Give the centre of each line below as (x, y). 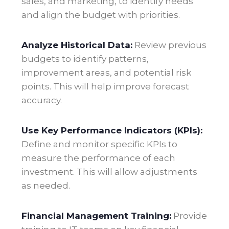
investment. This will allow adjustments (109, 172)
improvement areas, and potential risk (106, 73)
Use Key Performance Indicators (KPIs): (112, 131)
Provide (189, 216)
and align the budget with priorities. (101, 15)
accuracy (41, 100)
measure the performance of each (98, 158)
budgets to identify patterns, (85, 59)
